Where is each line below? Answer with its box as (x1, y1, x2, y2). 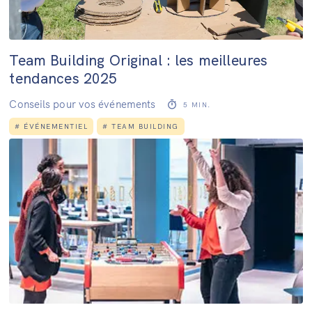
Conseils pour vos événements (9, 97, 156, 111)
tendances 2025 (9, 69, 118, 88)
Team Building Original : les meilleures (9, 51, 268, 70)
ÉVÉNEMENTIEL (24, 122, 88, 132)
